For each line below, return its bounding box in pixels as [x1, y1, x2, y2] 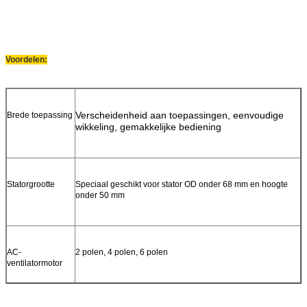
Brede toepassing [7, 110, 73, 120]
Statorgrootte [7, 179, 55, 189]
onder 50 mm [75, 190, 125, 200]
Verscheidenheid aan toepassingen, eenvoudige [75, 109, 284, 121]
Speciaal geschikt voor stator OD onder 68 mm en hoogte [75, 179, 288, 189]
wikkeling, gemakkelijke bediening [75, 121, 221, 132]
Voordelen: [5, 54, 47, 64]
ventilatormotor [7, 258, 62, 268]
